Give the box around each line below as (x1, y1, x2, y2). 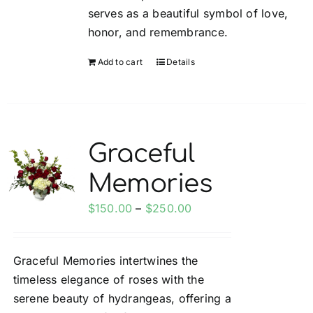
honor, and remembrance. (87, 25, 228, 39)
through (191, 257, 233, 271)
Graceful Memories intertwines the (13, 254, 198, 268)
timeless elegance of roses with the (13, 272, 204, 286)
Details (166, 57, 195, 67)
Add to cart (97, 57, 143, 67)
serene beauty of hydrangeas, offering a (13, 291, 231, 305)
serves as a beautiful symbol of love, (87, 6, 289, 20)
